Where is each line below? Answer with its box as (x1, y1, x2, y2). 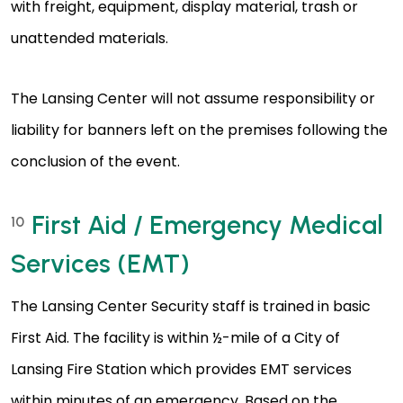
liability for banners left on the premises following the (11, 120, 388, 141)
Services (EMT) (11, 248, 190, 280)
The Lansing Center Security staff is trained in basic (11, 296, 371, 318)
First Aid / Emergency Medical (31, 210, 383, 241)
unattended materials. (11, 28, 168, 49)
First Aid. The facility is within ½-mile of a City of (11, 327, 340, 349)
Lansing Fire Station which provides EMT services (11, 359, 352, 381)
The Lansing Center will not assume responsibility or (11, 88, 375, 110)
